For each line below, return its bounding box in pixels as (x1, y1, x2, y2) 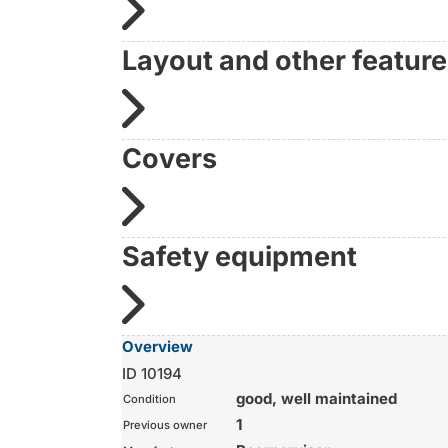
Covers (122, 141, 217, 175)
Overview (122, 336, 193, 356)
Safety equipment (122, 239, 357, 273)
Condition (123, 391, 176, 406)
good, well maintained (236, 388, 397, 408)
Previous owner (123, 417, 207, 432)
